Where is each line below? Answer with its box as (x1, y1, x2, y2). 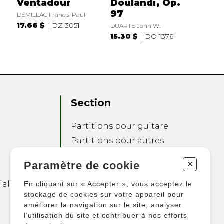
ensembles (71, 174, 117, 184)
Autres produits (71, 189, 136, 199)
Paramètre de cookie (24, 159, 140, 172)
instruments (71, 148, 123, 158)
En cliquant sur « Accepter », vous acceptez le (24, 179, 192, 188)
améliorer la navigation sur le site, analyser (24, 200, 182, 209)
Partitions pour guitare (71, 121, 169, 131)
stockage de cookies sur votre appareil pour (24, 190, 184, 198)
